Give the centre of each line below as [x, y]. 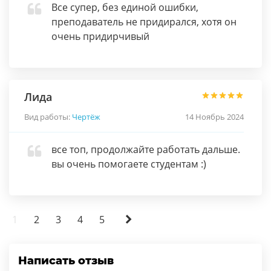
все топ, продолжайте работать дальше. [146, 149]
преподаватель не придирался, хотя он [144, 22]
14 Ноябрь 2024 [214, 117]
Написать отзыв [66, 261]
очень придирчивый [100, 36]
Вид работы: [48, 117]
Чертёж [86, 117]
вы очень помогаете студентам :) [129, 164]
